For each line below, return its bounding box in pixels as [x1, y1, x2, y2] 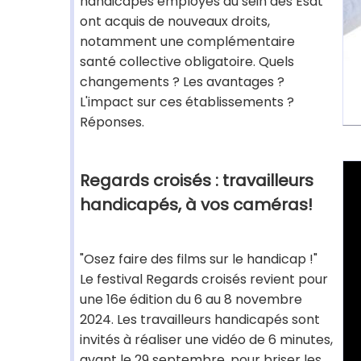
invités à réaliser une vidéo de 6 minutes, [80, 330, 333, 349]
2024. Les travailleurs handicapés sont [80, 310, 320, 329]
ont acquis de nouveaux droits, [80, 12, 270, 31]
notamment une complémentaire [80, 32, 295, 51]
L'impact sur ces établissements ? [80, 93, 294, 111]
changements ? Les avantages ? [80, 73, 284, 91]
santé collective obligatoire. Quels [80, 52, 294, 71]
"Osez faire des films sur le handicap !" [80, 250, 317, 268]
